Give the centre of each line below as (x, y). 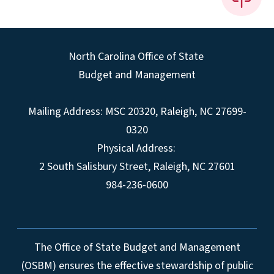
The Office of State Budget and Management (137, 247)
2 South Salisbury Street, (96, 166)
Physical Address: (136, 148)
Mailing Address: (65, 111)
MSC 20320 (130, 111)
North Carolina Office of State (136, 56)
